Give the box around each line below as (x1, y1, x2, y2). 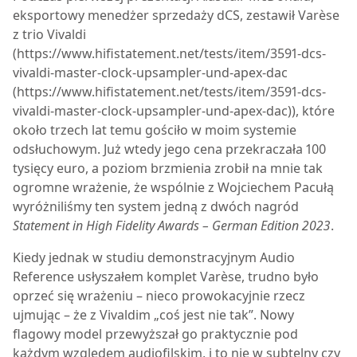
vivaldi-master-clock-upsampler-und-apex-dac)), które (13, 102, 335, 120)
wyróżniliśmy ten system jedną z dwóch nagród (13, 198, 299, 215)
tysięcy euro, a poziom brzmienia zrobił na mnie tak (13, 159, 323, 177)
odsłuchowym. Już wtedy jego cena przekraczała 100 (13, 140, 326, 158)
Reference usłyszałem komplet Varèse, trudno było (13, 268, 319, 285)
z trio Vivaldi (13, 25, 86, 43)
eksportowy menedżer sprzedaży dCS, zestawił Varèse (13, 6, 339, 24)
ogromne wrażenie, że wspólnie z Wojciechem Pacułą (13, 178, 334, 196)
